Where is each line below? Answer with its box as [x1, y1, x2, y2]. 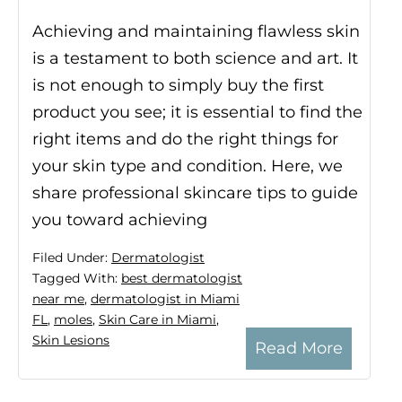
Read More [255, 337, 343, 358]
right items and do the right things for [32, 128, 338, 149]
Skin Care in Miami [99, 310, 216, 328]
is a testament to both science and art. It [32, 48, 358, 68]
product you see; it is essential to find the [32, 101, 363, 122]
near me [32, 290, 84, 307]
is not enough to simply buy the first [32, 74, 324, 95]
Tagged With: [32, 269, 121, 286]
